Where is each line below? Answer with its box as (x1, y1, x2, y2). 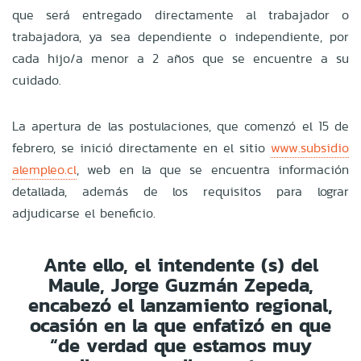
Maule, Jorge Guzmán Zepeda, (48, 270, 313, 299)
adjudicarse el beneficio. (12, 203, 160, 222)
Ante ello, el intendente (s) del (43, 250, 318, 279)
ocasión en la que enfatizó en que (30, 310, 331, 339)
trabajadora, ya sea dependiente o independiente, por (12, 27, 349, 46)
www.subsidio (271, 138, 349, 157)
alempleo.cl (12, 160, 77, 179)
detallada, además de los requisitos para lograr (12, 181, 349, 201)
